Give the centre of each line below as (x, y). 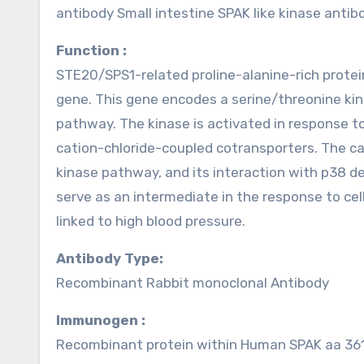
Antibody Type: (115, 258)
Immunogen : (103, 320)
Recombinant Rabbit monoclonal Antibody (193, 283)
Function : (95, 50)
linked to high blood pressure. (151, 221)
